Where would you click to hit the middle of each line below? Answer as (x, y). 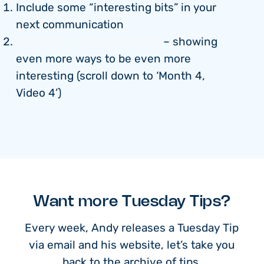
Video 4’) (39, 94)
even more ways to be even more (103, 60)
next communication (70, 25)
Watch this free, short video (88, 42)
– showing (189, 42)
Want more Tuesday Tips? (132, 202)
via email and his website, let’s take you (132, 246)
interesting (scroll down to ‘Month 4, (110, 77)
